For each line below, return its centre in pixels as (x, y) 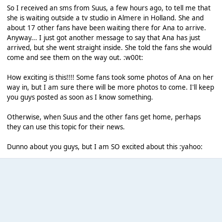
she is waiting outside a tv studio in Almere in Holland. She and (105, 18)
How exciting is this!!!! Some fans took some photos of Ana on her (110, 77)
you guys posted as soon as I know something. (80, 97)
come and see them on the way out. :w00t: (75, 57)
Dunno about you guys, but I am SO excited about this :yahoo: (105, 146)
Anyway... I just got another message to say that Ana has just (103, 37)
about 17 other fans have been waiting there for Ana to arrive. (106, 28)
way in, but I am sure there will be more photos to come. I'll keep (110, 87)
